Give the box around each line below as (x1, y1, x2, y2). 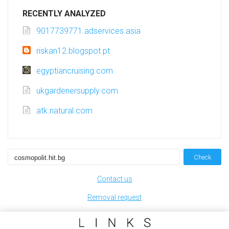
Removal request (87, 193, 142, 202)
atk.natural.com (36, 106, 93, 116)
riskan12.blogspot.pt (36, 46, 110, 56)
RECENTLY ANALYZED (22, 9, 106, 19)
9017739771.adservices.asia (36, 26, 141, 36)
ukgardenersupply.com (36, 86, 118, 96)
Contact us (97, 175, 132, 184)
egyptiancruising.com (36, 66, 113, 76)
